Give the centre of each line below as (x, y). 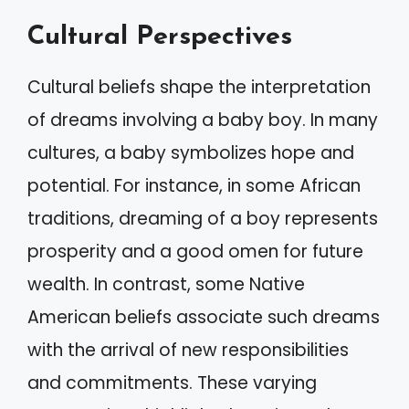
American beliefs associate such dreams (204, 317)
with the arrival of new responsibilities (188, 350)
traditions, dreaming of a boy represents (203, 219)
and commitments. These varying (172, 383)
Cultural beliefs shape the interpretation (199, 87)
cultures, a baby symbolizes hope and (191, 153)
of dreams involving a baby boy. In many (203, 120)
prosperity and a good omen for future (195, 252)
